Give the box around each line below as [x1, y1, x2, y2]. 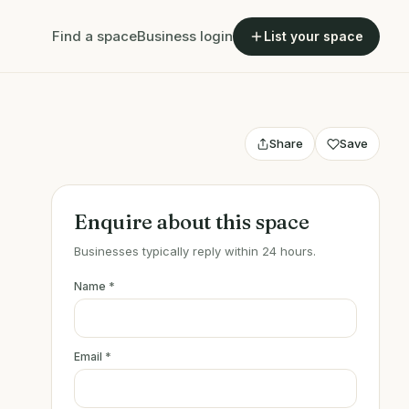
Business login [137, 26, 233, 45]
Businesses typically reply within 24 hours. [74, 244, 316, 258]
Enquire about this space [74, 209, 309, 235]
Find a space [52, 26, 137, 45]
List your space [264, 27, 363, 44]
